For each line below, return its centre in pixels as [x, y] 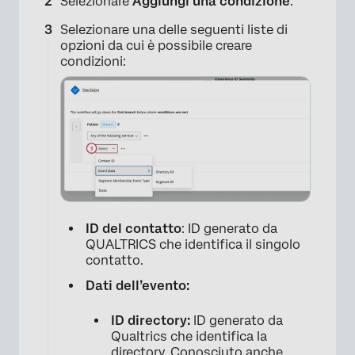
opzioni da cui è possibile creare [156, 46]
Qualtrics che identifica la [189, 336]
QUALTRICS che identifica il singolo [193, 244]
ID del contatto [134, 228]
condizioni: [93, 62]
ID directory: [151, 320]
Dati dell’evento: [137, 285]
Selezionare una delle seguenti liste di [174, 30]
